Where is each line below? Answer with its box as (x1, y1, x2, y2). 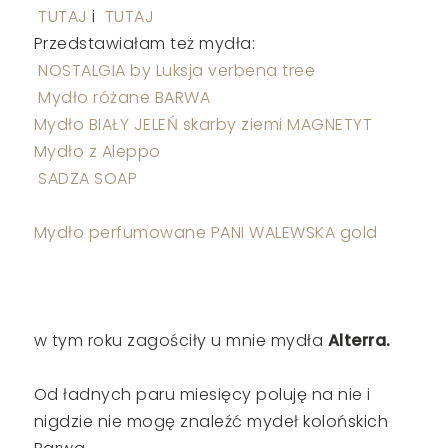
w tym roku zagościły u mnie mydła (33, 328, 328, 352)
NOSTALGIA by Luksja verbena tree (38, 58, 316, 82)
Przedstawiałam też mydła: (33, 31, 256, 55)
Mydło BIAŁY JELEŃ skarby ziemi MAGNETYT (33, 112, 373, 136)
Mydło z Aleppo (33, 139, 161, 163)
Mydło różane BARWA (38, 85, 211, 109)
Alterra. (327, 328, 391, 352)
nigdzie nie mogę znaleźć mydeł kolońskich (33, 409, 389, 433)
